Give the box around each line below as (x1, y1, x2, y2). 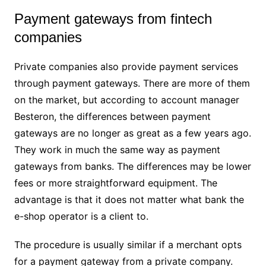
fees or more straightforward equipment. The (14, 176, 217, 189)
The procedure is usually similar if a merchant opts (14, 238, 242, 251)
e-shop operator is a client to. (14, 210, 148, 222)
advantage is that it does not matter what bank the (14, 193, 244, 205)
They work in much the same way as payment (14, 143, 220, 156)
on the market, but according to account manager (14, 93, 239, 106)
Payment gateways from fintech (14, 10, 212, 27)
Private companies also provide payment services (14, 60, 238, 72)
